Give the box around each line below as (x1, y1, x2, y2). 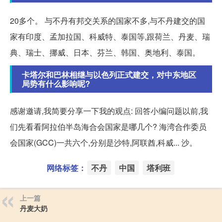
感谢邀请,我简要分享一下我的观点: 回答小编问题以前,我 (10, 105, 208, 117)
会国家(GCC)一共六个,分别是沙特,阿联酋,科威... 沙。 (10, 137, 197, 149)
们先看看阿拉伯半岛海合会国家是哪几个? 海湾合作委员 (10, 121, 207, 133)
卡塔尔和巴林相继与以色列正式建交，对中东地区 (22, 69, 196, 81)
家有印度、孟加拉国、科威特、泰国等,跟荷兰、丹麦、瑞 (10, 31, 210, 43)
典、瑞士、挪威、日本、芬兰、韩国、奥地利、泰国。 (10, 47, 200, 58)
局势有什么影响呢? (22, 78, 90, 90)
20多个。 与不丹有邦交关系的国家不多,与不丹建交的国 (10, 15, 205, 27)
